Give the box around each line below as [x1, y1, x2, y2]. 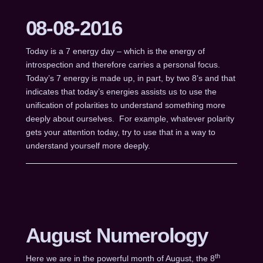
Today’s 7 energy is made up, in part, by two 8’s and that [25, 73, 235, 83]
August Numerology [25, 224, 208, 247]
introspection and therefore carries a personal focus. [25, 59, 222, 69]
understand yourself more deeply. [25, 140, 150, 150]
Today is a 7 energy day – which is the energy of [25, 46, 205, 56]
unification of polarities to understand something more [25, 100, 225, 110]
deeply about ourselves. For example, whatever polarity [25, 113, 234, 123]
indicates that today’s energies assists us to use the [25, 86, 217, 96]
